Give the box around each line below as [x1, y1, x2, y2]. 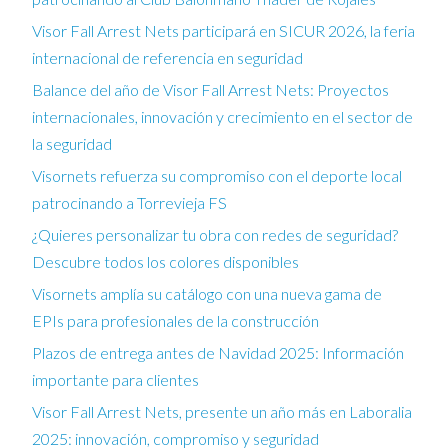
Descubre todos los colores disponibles [32, 251, 299, 271]
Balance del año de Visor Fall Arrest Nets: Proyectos [32, 79, 389, 99]
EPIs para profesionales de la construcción [32, 310, 319, 330]
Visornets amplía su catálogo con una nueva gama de [32, 283, 382, 303]
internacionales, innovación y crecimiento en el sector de [32, 106, 413, 126]
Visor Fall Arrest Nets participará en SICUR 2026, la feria [32, 20, 415, 40]
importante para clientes [32, 369, 199, 389]
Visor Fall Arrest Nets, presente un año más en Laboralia [32, 401, 412, 421]
